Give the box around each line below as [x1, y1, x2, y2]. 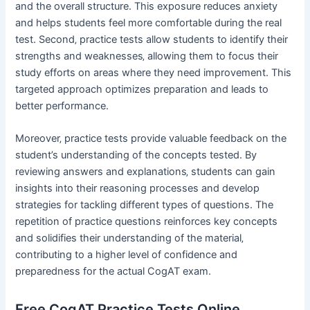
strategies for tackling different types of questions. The [15, 199, 274, 212]
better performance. [15, 99, 109, 112]
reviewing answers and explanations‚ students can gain [15, 165, 276, 179]
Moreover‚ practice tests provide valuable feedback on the [15, 132, 287, 145]
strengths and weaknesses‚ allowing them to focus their [15, 49, 279, 62]
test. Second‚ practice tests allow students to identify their [15, 33, 289, 46]
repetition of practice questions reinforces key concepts [15, 215, 278, 228]
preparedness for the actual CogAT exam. [15, 265, 212, 278]
